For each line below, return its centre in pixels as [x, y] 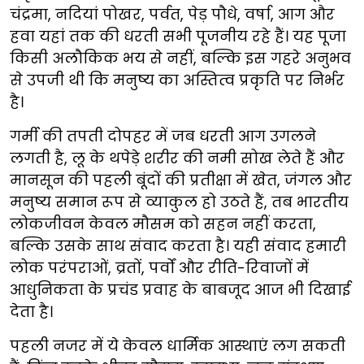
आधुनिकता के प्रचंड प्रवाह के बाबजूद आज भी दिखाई [180, 290]
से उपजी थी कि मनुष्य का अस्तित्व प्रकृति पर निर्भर [177, 80]
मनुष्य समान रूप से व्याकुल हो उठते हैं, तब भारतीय [179, 202]
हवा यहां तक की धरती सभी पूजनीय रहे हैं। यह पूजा [178, 36]
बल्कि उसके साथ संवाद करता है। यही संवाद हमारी [178, 246]
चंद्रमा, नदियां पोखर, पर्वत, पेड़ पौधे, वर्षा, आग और [172, 14]
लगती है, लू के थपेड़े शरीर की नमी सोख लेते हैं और [177, 158]
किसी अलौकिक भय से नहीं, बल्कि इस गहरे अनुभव [180, 58]
